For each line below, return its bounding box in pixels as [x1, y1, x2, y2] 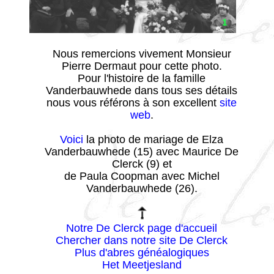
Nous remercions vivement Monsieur [52, 48, 231, 61]
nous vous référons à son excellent [46, 97, 220, 109]
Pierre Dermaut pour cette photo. [61, 60, 222, 73]
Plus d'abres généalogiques [74, 246, 209, 259]
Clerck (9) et [111, 158, 172, 171]
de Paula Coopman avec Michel [64, 170, 220, 183]
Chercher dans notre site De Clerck [56, 234, 228, 247]
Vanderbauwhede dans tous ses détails [46, 84, 237, 97]
